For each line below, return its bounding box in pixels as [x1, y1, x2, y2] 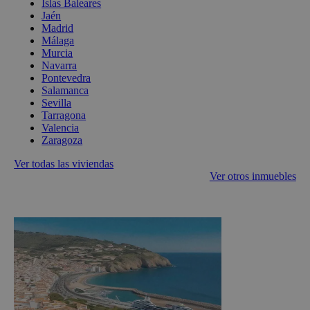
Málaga [42, 35, 75, 47]
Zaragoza [42, 134, 83, 147]
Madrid [42, 22, 74, 35]
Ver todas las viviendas [14, 158, 114, 170]
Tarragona [42, 109, 86, 122]
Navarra [42, 60, 77, 72]
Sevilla [42, 97, 72, 109]
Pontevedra [42, 72, 91, 84]
